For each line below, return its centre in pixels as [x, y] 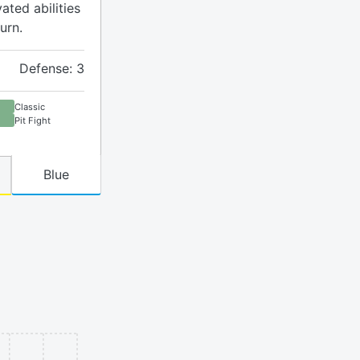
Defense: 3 [52, 68]
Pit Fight [33, 120]
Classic [30, 106]
